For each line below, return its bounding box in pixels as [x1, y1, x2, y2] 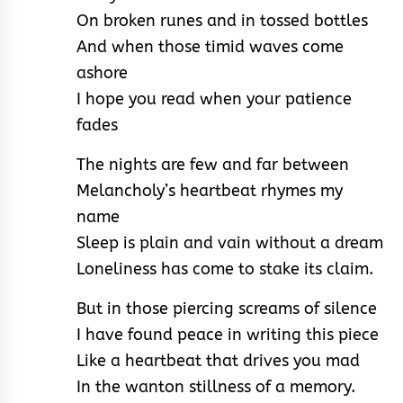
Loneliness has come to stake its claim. [76, 259, 373, 280]
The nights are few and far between [76, 155, 349, 175]
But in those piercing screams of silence [76, 299, 377, 319]
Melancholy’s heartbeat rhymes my [76, 181, 343, 201]
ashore [76, 63, 128, 84]
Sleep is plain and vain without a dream [76, 233, 383, 254]
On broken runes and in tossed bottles [76, 11, 368, 31]
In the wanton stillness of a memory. [76, 377, 355, 398]
